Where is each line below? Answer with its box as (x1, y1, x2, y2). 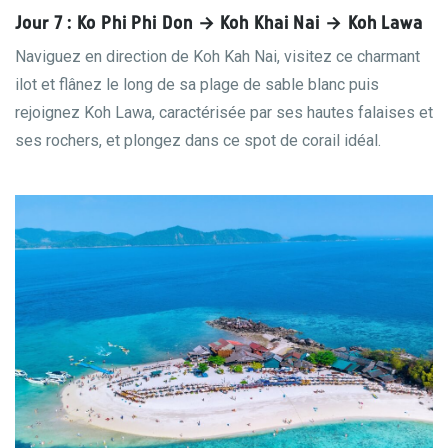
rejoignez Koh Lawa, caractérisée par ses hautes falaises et (15, 103, 433, 122)
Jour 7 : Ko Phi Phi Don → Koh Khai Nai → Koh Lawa (15, 15, 424, 34)
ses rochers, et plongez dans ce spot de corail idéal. (15, 131, 381, 150)
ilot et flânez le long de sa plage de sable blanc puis (15, 75, 379, 94)
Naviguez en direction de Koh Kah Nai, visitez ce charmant (15, 47, 420, 66)
